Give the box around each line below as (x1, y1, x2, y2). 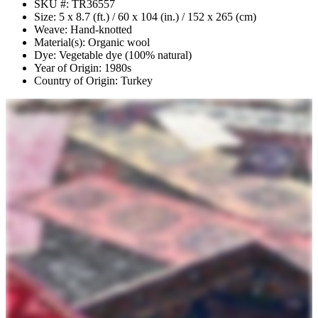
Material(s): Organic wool (34, 35, 150, 48)
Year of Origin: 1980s (34, 61, 131, 74)
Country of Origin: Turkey (34, 74, 153, 87)
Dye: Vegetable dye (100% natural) (34, 48, 192, 61)
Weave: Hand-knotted (34, 23, 132, 35)
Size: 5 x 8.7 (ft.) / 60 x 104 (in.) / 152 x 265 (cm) (34, 10, 256, 23)
